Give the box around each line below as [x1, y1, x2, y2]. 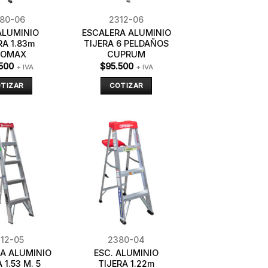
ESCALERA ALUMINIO [81, 28, 171, 38]
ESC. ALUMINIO [94, 248, 159, 258]
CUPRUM [107, 49, 145, 60]
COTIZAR [109, 81, 144, 90]
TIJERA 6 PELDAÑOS [84, 38, 169, 49]
